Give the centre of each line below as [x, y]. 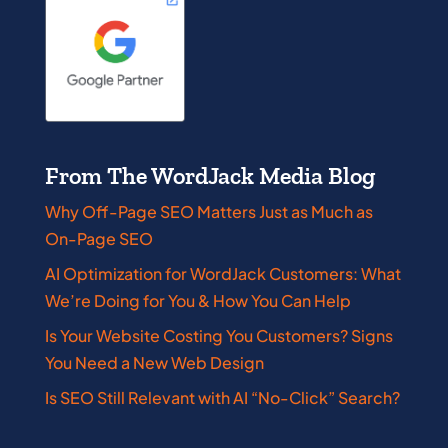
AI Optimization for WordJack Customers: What [222, 273]
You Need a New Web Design [154, 362]
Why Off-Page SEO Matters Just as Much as [208, 211]
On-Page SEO [98, 238]
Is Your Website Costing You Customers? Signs [218, 335]
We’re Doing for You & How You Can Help [197, 300]
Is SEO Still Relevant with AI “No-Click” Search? [222, 397]
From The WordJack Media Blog [209, 175]
